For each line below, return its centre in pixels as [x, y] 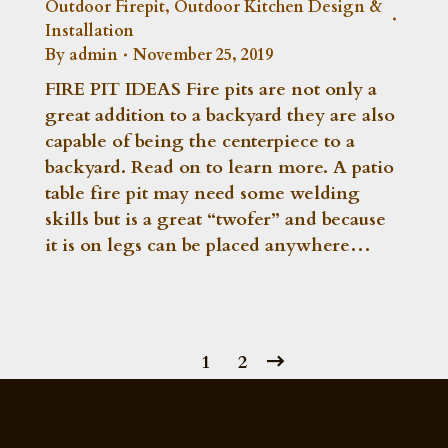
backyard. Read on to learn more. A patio [219, 167]
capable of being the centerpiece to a [200, 141]
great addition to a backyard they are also [220, 115]
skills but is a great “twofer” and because [215, 219]
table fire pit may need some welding [202, 193]
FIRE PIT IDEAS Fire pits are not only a [211, 89]
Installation [89, 30]
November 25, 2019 [203, 54]
